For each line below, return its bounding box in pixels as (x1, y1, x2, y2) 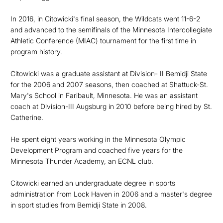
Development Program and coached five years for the (10, 146, 183, 154)
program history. (10, 47, 62, 56)
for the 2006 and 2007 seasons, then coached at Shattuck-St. (10, 80, 208, 89)
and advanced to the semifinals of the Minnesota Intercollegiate (10, 25, 212, 34)
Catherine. (10, 113, 43, 121)
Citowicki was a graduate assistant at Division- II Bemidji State (10, 69, 207, 78)
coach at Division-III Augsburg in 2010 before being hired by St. (10, 102, 212, 111)
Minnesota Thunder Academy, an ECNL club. (10, 157, 153, 165)
